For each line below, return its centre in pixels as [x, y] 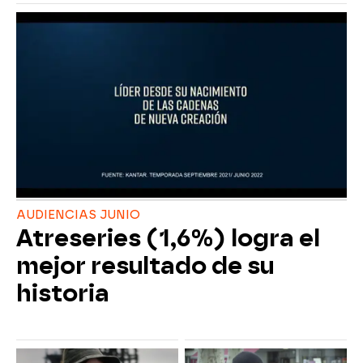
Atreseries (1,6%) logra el [168, 239]
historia [63, 294]
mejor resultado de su [145, 266]
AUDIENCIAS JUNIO [78, 216]
